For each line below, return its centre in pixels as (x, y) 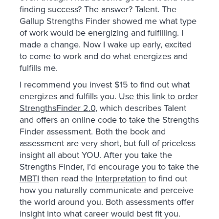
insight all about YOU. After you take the (96, 155)
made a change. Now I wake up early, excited (106, 45)
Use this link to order (158, 97)
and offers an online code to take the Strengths (109, 120)
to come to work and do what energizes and (104, 56)
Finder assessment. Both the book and (93, 132)
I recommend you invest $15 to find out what (105, 85)
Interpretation (121, 179)
